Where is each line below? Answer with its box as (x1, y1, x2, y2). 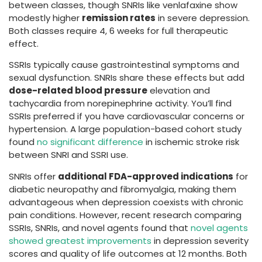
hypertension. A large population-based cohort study (9, 123, 242, 136)
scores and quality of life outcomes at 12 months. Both (9, 247, 247, 260)
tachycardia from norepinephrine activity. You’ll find (9, 97, 232, 110)
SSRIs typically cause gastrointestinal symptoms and (9, 58, 239, 71)
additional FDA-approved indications (58, 170, 233, 182)
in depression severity (151, 234, 249, 247)
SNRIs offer (9, 170, 58, 182)
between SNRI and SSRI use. (9, 149, 128, 161)
